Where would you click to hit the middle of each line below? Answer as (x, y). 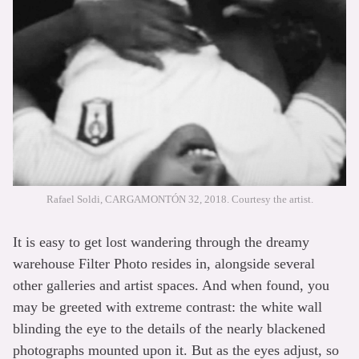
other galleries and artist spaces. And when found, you (171, 285)
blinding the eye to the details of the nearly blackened (169, 328)
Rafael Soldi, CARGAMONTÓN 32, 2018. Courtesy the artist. (179, 199)
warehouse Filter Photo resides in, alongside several (164, 263)
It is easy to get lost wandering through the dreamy (161, 242)
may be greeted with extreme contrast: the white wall (167, 307)
